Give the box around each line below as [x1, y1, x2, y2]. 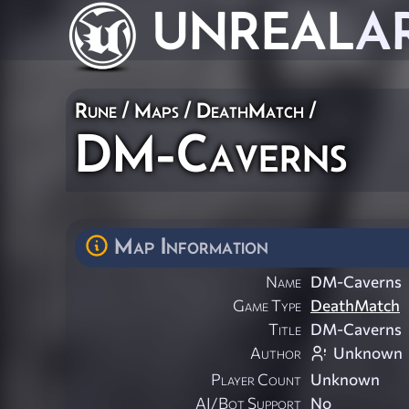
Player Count [211, 370, 301, 390]
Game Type [233, 296, 301, 316]
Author [250, 343, 301, 363]
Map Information [114, 233, 268, 258]
